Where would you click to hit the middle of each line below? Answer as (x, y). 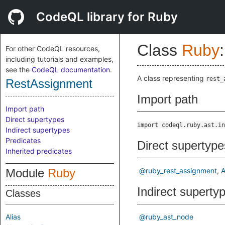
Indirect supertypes (38, 130)
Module (27, 173)
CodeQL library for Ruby (107, 17)
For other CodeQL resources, (53, 48)
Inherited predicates (39, 151)
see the (19, 70)
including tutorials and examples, (60, 59)
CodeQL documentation (71, 70)
